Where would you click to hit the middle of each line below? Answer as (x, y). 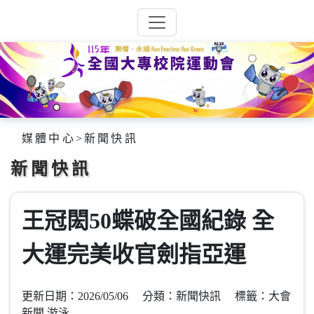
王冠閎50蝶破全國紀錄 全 (148, 220)
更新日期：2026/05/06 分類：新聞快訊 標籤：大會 (156, 296)
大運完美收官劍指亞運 (134, 254)
